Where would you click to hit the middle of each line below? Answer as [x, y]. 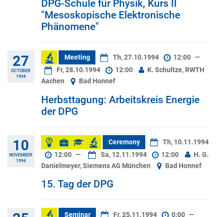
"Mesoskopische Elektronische [111, 15]
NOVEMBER [21, 155]
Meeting [77, 58]
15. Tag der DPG [77, 184]
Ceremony [124, 142]
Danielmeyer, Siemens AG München [97, 166]
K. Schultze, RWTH [175, 70]
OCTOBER [21, 70]
